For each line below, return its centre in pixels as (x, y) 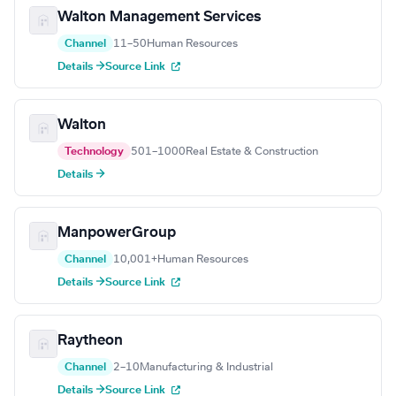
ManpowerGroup (117, 233)
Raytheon (90, 341)
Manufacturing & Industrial (206, 367)
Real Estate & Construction (252, 152)
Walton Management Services (159, 17)
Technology (94, 152)
